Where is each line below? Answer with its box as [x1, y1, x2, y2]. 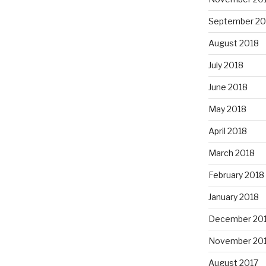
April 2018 [208, 126, 247, 137]
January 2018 [208, 192, 259, 202]
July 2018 [208, 60, 243, 71]
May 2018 [208, 104, 246, 115]
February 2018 [208, 170, 264, 180]
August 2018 [208, 38, 259, 49]
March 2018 [208, 148, 255, 159]
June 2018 [208, 82, 248, 93]
